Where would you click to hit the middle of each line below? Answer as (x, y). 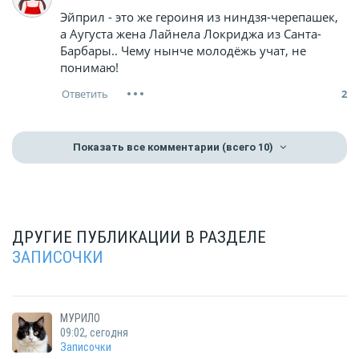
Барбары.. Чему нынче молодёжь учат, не (183, 51)
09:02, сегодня (94, 332)
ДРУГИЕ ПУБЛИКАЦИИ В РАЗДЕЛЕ (139, 238)
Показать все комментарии (146, 147)
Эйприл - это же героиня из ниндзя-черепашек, (199, 17)
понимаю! (89, 68)
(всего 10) (248, 147)
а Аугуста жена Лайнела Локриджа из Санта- (191, 34)
